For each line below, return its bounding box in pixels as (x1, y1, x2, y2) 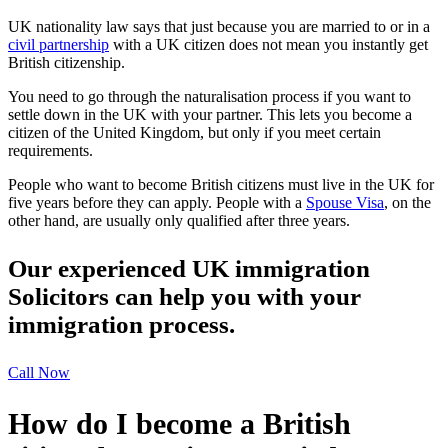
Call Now (8, 363, 70, 381)
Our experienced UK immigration (8, 254, 370, 282)
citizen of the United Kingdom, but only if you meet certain (8, 123, 381, 141)
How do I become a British (8, 406, 351, 440)
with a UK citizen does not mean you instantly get (109, 35, 428, 53)
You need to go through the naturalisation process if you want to (8, 87, 411, 105)
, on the (384, 193, 431, 211)
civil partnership (8, 35, 109, 53)
